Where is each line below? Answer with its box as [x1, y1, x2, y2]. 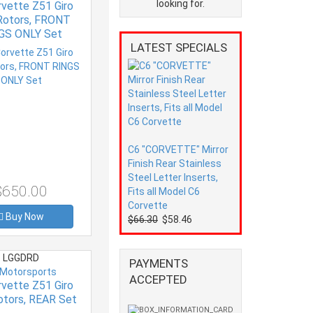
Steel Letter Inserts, [128, 171, 218, 183]
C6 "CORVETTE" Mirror [128, 143, 228, 155]
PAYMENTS [129, 256, 188, 270]
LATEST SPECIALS [131, 40, 227, 54]
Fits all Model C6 [128, 185, 200, 197]
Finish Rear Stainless [128, 157, 221, 169]
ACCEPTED [129, 272, 187, 286]
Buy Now [6, 210, 45, 222]
